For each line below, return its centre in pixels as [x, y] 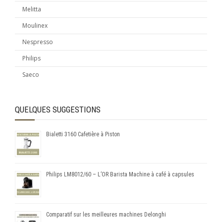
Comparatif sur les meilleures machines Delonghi [106, 214]
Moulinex [35, 25]
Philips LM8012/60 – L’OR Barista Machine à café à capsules [120, 174]
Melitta [32, 9]
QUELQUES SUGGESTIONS [58, 109]
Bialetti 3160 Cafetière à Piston [83, 134]
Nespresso [38, 42]
